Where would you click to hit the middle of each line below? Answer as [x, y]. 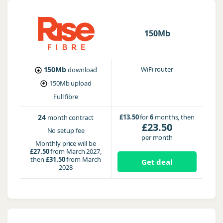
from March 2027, [75, 151]
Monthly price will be [66, 143]
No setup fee [66, 130]
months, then [174, 117]
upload [81, 83]
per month [157, 137]
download [83, 70]
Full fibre [66, 97]
